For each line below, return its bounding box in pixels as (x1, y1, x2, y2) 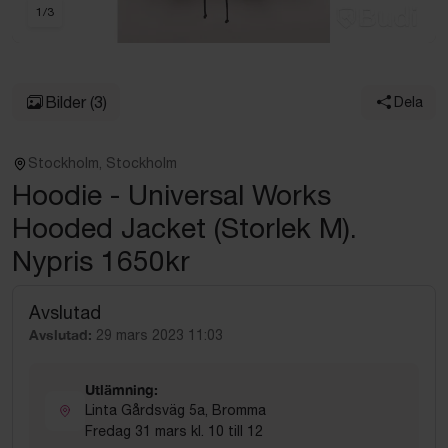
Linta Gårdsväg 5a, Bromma (85, 402, 266, 418)
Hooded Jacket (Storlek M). (12, 211, 357, 244)
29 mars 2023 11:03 (96, 327, 223, 343)
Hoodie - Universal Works (12, 178, 331, 211)
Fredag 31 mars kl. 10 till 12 (85, 423, 263, 439)
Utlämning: (85, 381, 158, 398)
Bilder (45, 93, 86, 111)
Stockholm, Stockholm (28, 155, 177, 171)
